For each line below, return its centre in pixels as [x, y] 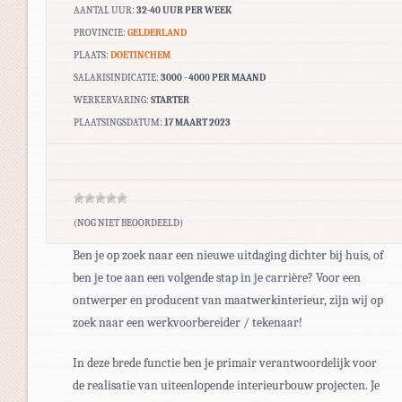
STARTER [170, 100]
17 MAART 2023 [197, 122]
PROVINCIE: [100, 32]
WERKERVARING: [112, 100]
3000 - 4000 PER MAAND [213, 77]
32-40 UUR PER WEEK [184, 10]
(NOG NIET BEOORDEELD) [128, 223]
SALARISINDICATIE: [117, 77]
